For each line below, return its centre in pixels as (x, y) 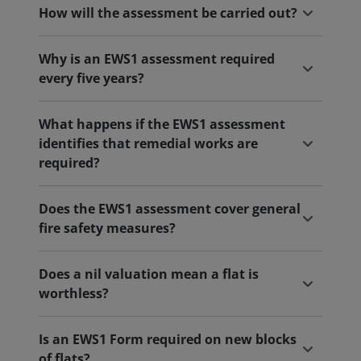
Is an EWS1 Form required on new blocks (168, 339)
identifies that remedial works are (148, 143)
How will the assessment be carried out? (168, 13)
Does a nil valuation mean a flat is (149, 274)
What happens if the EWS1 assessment (162, 124)
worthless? (74, 293)
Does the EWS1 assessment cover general (170, 209)
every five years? (91, 78)
